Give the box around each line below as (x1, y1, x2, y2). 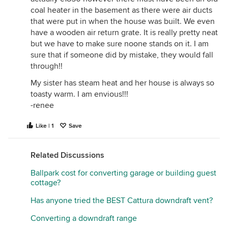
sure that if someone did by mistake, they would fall (31, 50, 213, 60)
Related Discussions (31, 150, 104, 160)
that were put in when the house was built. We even (31, 16, 215, 26)
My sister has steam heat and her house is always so (31, 78, 214, 88)
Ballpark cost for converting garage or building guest (31, 168, 216, 178)
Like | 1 (36, 122, 54, 130)
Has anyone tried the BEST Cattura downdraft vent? (31, 195, 213, 206)
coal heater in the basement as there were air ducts (31, 5, 212, 15)
